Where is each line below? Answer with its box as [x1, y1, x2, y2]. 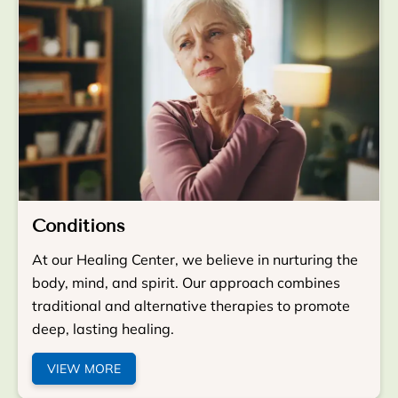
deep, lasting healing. [32, 320, 174, 338]
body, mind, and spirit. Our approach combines [32, 274, 340, 292]
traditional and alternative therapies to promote [32, 297, 350, 315]
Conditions [32, 216, 125, 237]
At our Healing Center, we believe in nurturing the [32, 251, 358, 269]
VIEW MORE [47, 361, 121, 378]
